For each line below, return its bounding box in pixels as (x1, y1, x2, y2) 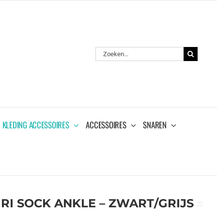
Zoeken (95, 47, 117, 55)
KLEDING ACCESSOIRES (2, 118, 69, 131)
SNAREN (143, 118, 167, 131)
